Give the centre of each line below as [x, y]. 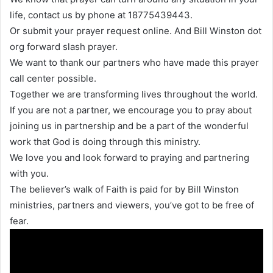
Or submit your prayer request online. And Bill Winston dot [136, 30]
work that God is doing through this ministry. [105, 141]
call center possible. [53, 78]
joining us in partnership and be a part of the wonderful [129, 126]
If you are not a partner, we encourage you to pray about [131, 110]
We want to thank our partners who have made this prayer [134, 62]
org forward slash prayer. [64, 46]
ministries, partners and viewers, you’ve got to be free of [132, 205]
